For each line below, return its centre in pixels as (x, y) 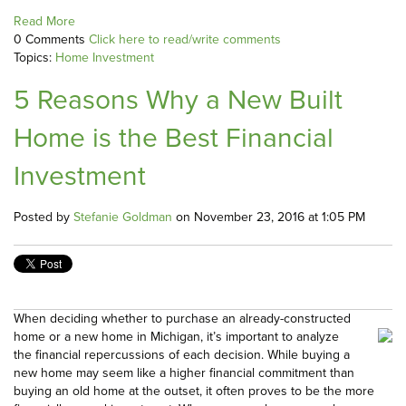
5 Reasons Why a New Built (178, 100)
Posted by (43, 217)
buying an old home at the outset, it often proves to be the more (194, 391)
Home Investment (105, 58)
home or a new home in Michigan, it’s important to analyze (176, 337)
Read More (44, 22)
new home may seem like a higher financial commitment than (184, 373)
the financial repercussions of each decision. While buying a (182, 355)
